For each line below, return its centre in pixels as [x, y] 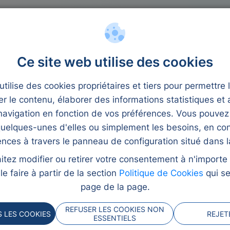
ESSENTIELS [114, 218]
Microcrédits [61, 22]
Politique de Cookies [161, 173]
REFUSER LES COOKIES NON [114, 209]
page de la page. [115, 187]
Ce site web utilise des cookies [115, 62]
